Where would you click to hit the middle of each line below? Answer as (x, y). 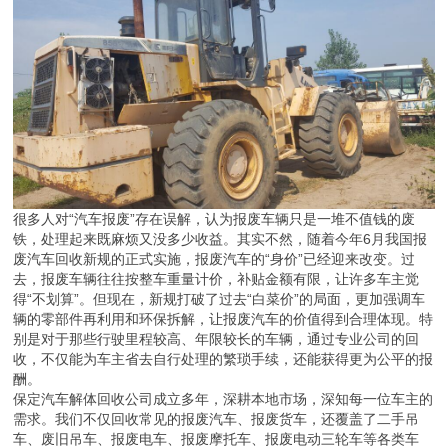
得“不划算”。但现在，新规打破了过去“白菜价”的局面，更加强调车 (219, 299)
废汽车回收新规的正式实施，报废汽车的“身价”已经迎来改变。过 (214, 259)
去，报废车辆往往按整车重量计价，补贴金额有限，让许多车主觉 (216, 279)
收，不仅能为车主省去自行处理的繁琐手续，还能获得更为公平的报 (223, 359)
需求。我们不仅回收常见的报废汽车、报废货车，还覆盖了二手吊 (216, 419)
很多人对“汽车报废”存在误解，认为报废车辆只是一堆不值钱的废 (214, 219)
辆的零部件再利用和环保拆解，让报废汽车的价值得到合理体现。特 (223, 319)
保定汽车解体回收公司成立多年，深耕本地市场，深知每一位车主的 (223, 399)
